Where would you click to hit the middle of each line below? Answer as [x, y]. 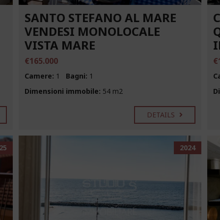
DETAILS [162, 115]
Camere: [40, 76]
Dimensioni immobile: [63, 91]
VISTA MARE [60, 45]
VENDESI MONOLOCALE [93, 31]
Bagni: [77, 76]
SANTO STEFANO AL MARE [101, 18]
